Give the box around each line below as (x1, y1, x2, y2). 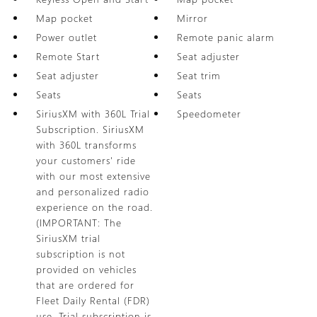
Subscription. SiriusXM (35, 122, 144, 136)
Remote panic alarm (177, 30, 275, 44)
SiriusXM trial (35, 231, 100, 245)
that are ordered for (35, 278, 134, 292)
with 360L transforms (35, 138, 137, 151)
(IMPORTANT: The (35, 216, 122, 229)
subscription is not (35, 247, 125, 260)
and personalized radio (35, 185, 149, 198)
